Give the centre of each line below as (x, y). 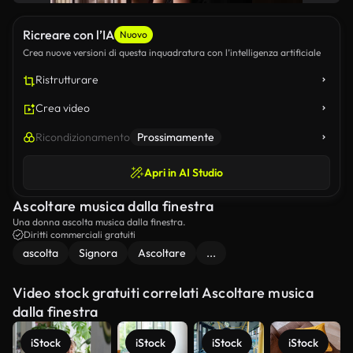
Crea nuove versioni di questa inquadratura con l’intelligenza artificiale (172, 52)
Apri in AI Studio (184, 173)
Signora (98, 253)
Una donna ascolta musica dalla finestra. (99, 222)
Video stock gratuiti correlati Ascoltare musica (163, 293)
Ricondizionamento (83, 137)
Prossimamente (176, 137)
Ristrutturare (67, 80)
